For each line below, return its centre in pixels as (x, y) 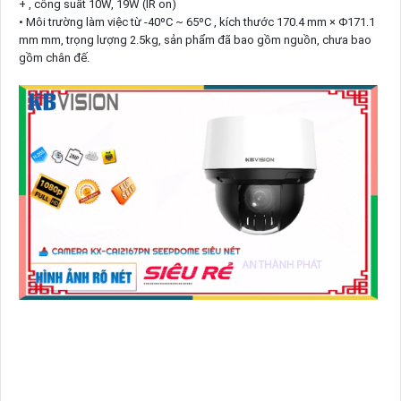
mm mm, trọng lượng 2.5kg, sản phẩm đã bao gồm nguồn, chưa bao (195, 39)
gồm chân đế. (54, 57)
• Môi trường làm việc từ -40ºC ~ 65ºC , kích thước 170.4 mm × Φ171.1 (196, 21)
